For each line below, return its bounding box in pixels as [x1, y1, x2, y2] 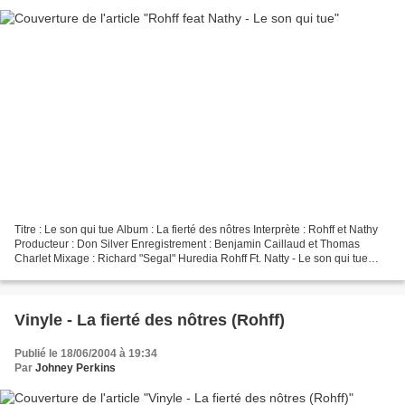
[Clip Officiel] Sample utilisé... [14, 267, 156, 280]
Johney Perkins [35, 362, 116, 375]
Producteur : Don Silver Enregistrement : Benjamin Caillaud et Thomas [14, 238, 360, 251]
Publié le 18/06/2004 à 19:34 [14, 347, 157, 361]
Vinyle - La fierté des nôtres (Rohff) [14, 311, 285, 330]
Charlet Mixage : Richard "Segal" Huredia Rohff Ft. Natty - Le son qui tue [14, 252, 368, 266]
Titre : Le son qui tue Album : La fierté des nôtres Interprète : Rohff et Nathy [14, 223, 378, 237]
